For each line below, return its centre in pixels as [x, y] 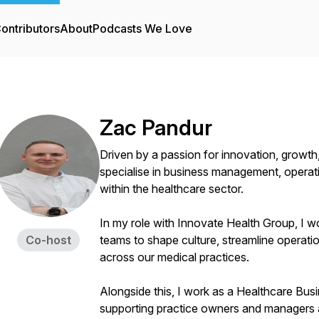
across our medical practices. [174, 257]
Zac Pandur [156, 127]
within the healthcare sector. [172, 189]
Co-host [48, 240]
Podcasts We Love [142, 28]
